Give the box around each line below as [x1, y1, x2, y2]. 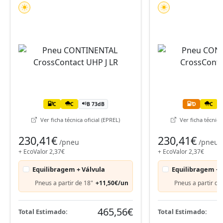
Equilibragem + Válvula [32, 164, 106, 174]
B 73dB [87, 100, 105, 108]
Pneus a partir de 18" [35, 178, 93, 187]
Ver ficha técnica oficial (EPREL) [39, 115, 120, 123]
